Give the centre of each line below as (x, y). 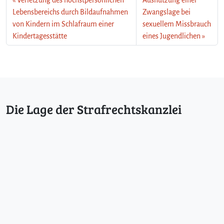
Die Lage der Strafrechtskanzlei (94, 109)
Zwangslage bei (166, 12)
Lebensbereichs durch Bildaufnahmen (70, 12)
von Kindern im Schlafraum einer (63, 24)
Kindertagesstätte (40, 36)
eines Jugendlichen (171, 36)
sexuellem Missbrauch (176, 24)
